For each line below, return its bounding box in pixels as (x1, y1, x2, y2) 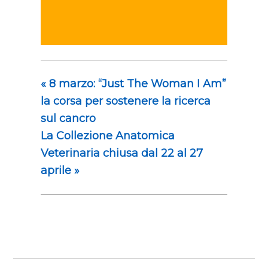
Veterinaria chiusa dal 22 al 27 (40, 146, 203, 160)
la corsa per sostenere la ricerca (40, 94, 211, 108)
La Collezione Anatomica (40, 129, 175, 142)
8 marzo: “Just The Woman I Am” (45, 77, 226, 90)
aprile (40, 163, 74, 177)
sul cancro (40, 111, 96, 125)
